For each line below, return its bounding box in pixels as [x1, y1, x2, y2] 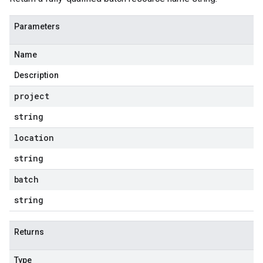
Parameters [14, 22, 60, 31]
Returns [14, 227, 44, 237]
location [14, 132, 54, 143]
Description [14, 70, 59, 80]
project [14, 90, 49, 102]
